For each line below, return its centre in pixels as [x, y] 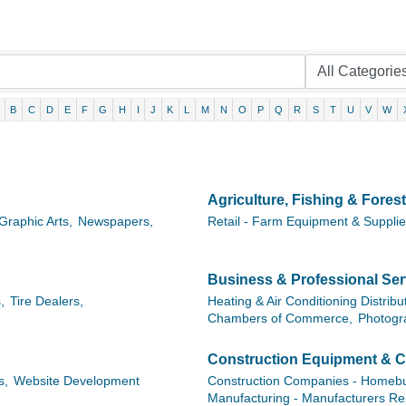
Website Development [77, 381]
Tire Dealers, [47, 302]
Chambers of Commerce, [280, 319]
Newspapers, [116, 222]
